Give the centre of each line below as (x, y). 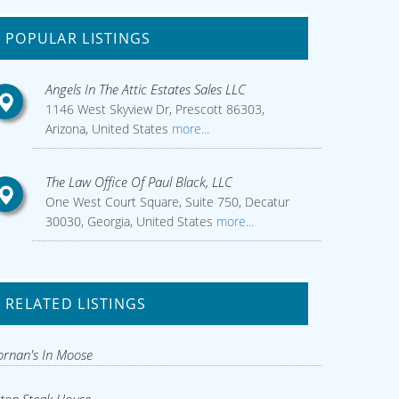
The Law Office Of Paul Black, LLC (138, 182)
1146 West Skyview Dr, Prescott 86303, (155, 109)
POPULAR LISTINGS (78, 38)
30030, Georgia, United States (129, 221)
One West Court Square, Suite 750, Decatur (167, 202)
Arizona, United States (106, 129)
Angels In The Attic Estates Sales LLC (145, 89)
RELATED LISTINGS (76, 304)
